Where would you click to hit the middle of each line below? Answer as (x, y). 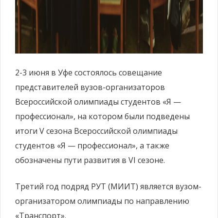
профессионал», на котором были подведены (102, 116)
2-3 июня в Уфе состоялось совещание (89, 73)
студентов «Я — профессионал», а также (92, 145)
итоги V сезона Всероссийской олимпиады (96, 131)
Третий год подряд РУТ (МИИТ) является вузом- (108, 186)
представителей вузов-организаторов (90, 87)
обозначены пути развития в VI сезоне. (90, 160)
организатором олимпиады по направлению (102, 201)
